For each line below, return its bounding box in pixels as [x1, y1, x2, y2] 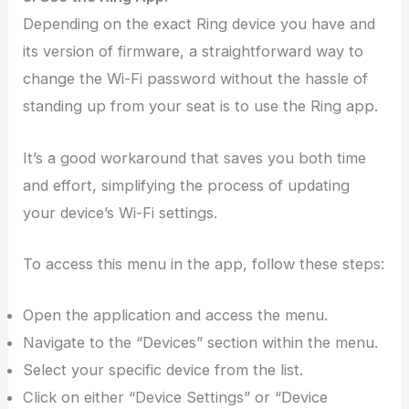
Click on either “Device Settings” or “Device [23, 388, 329, 407]
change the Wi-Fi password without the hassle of [23, 69, 369, 89]
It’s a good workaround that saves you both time [23, 148, 367, 167]
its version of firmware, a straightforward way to [23, 42, 364, 61]
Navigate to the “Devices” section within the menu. [23, 333, 379, 352]
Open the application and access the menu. [23, 306, 329, 325]
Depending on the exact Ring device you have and [23, 15, 376, 34]
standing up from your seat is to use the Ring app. [23, 97, 379, 116]
